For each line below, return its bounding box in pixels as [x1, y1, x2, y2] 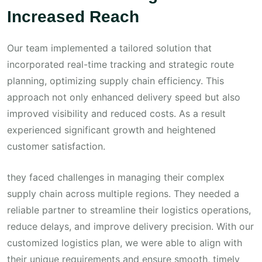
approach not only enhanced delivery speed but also [7, 91, 240, 103]
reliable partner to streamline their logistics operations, [7, 204, 251, 216]
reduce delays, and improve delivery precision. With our [7, 220, 254, 232]
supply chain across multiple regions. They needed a [7, 188, 239, 199]
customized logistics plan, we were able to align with [7, 237, 242, 249]
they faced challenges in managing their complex [7, 171, 225, 183]
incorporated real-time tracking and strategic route [7, 58, 234, 70]
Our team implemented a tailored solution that [7, 42, 212, 54]
